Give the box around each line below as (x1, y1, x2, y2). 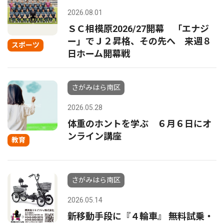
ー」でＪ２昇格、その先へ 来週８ (67, 36, 211, 46)
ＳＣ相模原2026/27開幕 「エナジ (67, 23, 209, 34)
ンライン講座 (67, 131, 121, 141)
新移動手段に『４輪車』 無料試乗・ (67, 211, 213, 221)
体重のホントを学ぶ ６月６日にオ (67, 118, 211, 129)
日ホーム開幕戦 (67, 48, 130, 59)
